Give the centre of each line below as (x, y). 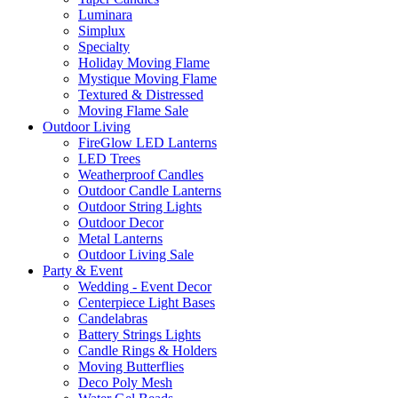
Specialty (104, 47)
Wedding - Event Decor (145, 287)
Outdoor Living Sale (136, 255)
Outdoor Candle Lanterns (150, 191)
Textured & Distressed (141, 95)
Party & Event (83, 271)
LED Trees (109, 159)
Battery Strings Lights (139, 334)
